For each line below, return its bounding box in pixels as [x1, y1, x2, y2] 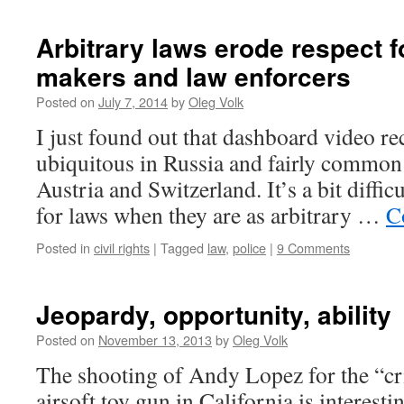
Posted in [36, 238, 90, 257]
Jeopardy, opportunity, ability [36, 296, 391, 333]
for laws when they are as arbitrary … [36, 199, 386, 230]
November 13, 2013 [98, 330, 212, 349]
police [233, 238, 266, 257]
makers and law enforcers [36, 58, 351, 95]
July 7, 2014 [98, 92, 168, 111]
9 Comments [277, 238, 350, 257]
